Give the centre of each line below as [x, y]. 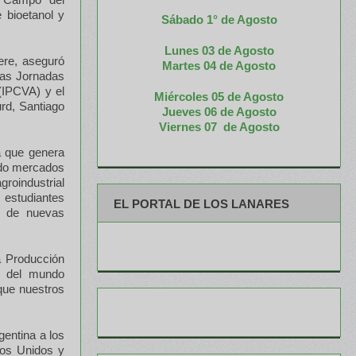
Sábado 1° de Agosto [219, 19]
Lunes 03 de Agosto [219, 50]
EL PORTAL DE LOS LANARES [201, 203]
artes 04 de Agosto [224, 65]
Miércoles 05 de [197, 96]
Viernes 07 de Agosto [219, 126]
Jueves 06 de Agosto [219, 111]
